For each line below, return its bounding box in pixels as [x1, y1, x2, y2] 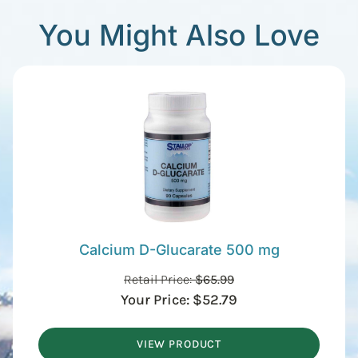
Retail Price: [124, 271, 195, 287]
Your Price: [121, 290, 193, 308]
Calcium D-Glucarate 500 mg [78, 241, 280, 258]
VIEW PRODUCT [136, 337, 222, 352]
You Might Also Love [38, 17, 320, 53]
